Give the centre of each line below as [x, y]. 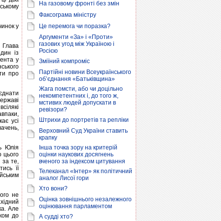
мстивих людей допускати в [77, 103]
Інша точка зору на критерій [78, 147]
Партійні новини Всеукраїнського [85, 72]
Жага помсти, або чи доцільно [81, 89]
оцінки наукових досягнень [76, 154]
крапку [48, 138]
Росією [48, 51]
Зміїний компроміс [64, 61]
